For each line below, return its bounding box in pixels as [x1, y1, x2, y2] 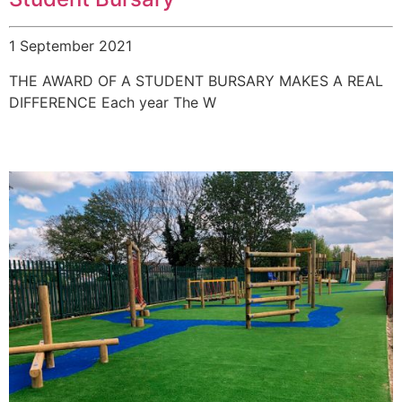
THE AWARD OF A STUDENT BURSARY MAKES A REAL [9, 71, 383, 90]
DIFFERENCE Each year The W [9, 92, 216, 111]
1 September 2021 [9, 37, 132, 56]
